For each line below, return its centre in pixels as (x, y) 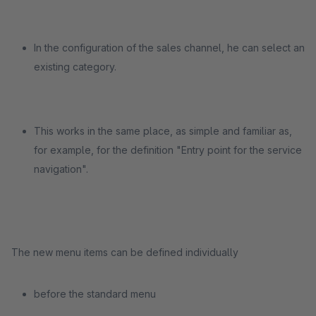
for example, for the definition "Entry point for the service (168, 150)
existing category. (75, 67)
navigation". (61, 169)
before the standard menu (95, 294)
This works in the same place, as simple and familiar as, (163, 131)
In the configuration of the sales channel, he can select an (169, 48)
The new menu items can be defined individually (125, 252)
